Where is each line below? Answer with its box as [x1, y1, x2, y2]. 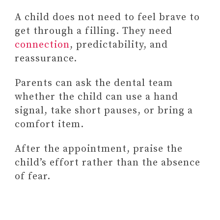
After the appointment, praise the [15, 143, 183, 155]
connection [15, 39, 70, 51]
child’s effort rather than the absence [15, 157, 200, 169]
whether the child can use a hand [15, 91, 178, 103]
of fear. [15, 170, 51, 183]
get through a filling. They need [15, 25, 172, 37]
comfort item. [15, 118, 84, 131]
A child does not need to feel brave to [15, 11, 200, 24]
